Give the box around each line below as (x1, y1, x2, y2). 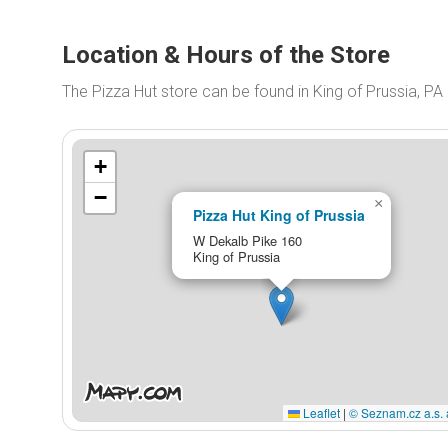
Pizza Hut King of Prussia (192, 204, 365, 225)
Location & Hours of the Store (62, 41, 390, 69)
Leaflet (300, 403, 341, 421)
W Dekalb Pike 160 (192, 230, 302, 250)
